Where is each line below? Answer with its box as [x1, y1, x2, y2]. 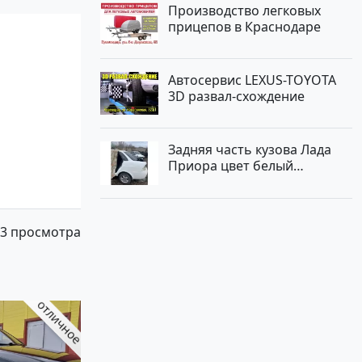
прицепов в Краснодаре [168, 17, 321, 36]
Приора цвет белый [168, 157, 293, 175]
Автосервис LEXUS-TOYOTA [168, 70, 336, 89]
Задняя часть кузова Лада [168, 141, 331, 159]
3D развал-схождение [168, 86, 305, 105]
